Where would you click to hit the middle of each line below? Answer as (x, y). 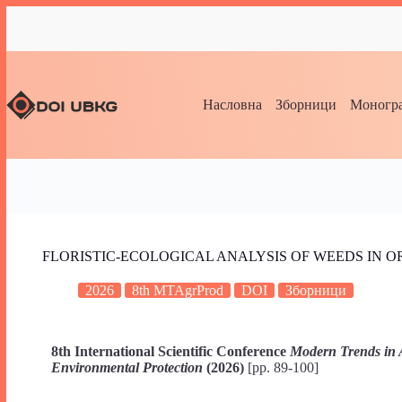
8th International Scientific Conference (170, 351)
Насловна (233, 105)
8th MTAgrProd (178, 290)
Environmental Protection (127, 367)
